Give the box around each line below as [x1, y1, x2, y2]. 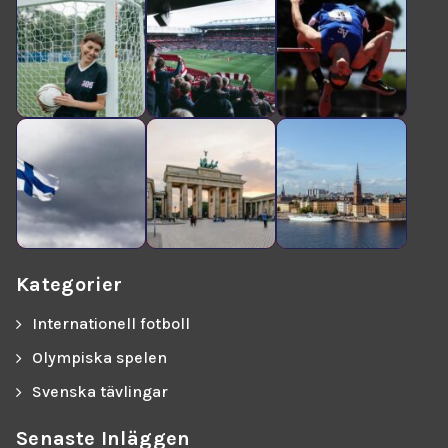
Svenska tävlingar [32, 381, 168, 401]
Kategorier [16, 272, 123, 296]
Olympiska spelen [32, 347, 167, 367]
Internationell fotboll [32, 313, 190, 333]
